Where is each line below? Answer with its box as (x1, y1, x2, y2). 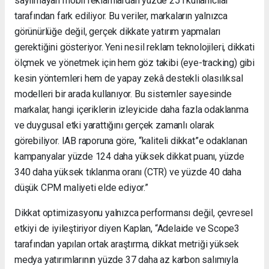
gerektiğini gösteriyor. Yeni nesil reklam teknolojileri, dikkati (14, 41, 255, 53)
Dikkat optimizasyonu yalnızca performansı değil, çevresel (14, 207, 253, 219)
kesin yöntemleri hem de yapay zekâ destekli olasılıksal (14, 73, 243, 85)
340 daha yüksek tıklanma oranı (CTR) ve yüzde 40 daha (14, 166, 241, 178)
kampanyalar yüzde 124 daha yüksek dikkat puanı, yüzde (14, 151, 244, 163)
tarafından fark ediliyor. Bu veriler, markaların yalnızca (14, 10, 228, 22)
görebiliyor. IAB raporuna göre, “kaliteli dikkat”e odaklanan (14, 135, 247, 147)
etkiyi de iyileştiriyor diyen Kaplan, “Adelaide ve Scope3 (14, 223, 240, 235)
